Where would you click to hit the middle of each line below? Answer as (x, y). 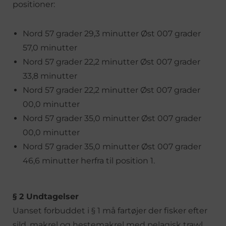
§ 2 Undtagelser (46, 196)
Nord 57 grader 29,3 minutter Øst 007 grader (112, 33)
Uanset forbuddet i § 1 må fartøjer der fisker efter (110, 210)
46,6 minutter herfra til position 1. (89, 160)
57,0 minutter (50, 47)
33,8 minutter (50, 76)
